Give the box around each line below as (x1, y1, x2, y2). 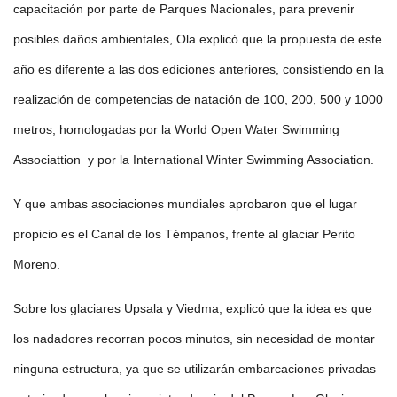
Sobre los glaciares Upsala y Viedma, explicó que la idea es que (13, 301, 372, 316)
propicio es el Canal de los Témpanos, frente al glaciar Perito (13, 227, 355, 242)
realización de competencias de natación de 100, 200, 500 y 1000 (13, 92, 383, 107)
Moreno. (13, 257, 60, 272)
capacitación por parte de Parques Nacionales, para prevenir (13, 2, 354, 17)
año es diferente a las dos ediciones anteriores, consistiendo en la (13, 62, 384, 77)
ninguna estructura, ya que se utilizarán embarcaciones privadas (13, 362, 376, 377)
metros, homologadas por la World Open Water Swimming (13, 122, 339, 137)
